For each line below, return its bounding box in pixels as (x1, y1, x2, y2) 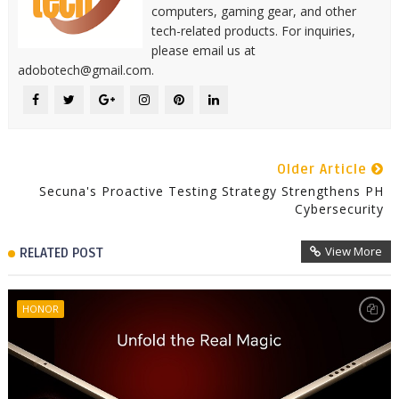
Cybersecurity (295, 199, 385, 217)
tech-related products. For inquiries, (151, 21, 355, 39)
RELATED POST (19, 244, 103, 261)
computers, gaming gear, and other (151, 2, 356, 20)
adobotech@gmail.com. (17, 61, 154, 78)
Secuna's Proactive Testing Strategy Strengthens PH (39, 182, 385, 199)
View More (325, 242, 383, 259)
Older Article (277, 160, 372, 177)
